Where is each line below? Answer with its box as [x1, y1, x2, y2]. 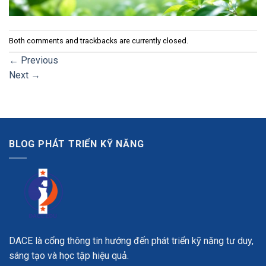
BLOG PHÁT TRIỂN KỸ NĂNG [9, 138, 144, 150]
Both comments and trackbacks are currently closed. [9, 36, 188, 45]
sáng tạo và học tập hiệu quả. [9, 249, 129, 261]
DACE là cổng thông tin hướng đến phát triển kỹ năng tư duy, [9, 235, 254, 246]
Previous [18, 54, 58, 66]
